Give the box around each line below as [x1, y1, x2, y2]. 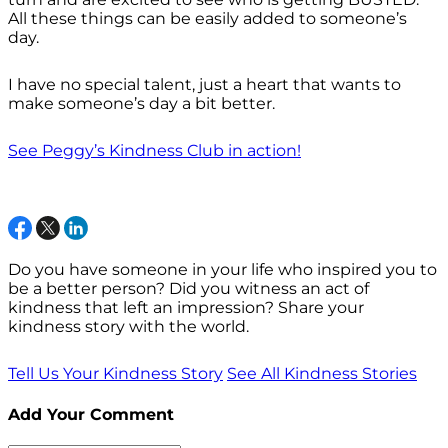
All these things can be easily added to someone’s [8, 9, 407, 29]
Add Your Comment [8, 404, 174, 424]
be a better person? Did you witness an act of [8, 279, 369, 299]
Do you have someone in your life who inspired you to [8, 260, 437, 280]
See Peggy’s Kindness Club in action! [8, 141, 301, 161]
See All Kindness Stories [227, 364, 417, 384]
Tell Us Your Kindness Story [8, 364, 223, 384]
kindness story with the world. [8, 317, 249, 337]
